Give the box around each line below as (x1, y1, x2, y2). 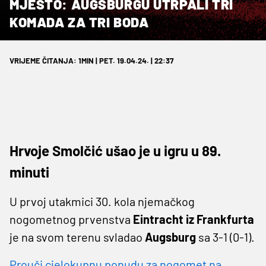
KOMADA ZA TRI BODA (9, 13, 149, 30)
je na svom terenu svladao (9, 229, 145, 244)
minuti (9, 163, 49, 180)
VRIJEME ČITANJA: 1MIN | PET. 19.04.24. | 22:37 (9, 55, 173, 65)
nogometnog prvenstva (9, 211, 131, 226)
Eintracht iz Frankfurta (131, 211, 254, 226)
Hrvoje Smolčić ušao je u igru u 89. (9, 141, 221, 159)
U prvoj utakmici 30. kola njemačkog (9, 194, 195, 208)
